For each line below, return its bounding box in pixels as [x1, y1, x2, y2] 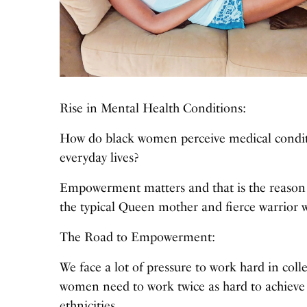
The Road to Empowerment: [60, 230, 216, 245]
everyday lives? [60, 150, 139, 166]
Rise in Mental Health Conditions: [60, 101, 247, 116]
